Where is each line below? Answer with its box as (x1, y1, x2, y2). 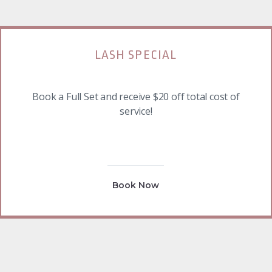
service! (120, 104, 152, 118)
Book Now (112, 180, 160, 191)
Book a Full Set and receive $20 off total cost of (32, 90, 240, 104)
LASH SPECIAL (95, 47, 177, 63)
